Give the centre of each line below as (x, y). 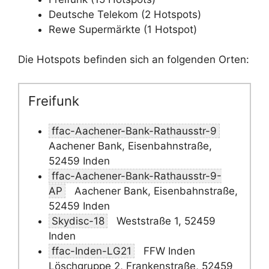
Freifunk (54, 101)
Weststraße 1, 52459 (165, 221)
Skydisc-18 (78, 221)
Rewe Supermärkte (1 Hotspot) (123, 29)
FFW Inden (168, 251)
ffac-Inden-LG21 (92, 251)
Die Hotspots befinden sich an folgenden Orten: (134, 59)
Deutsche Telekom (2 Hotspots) (125, 14)
